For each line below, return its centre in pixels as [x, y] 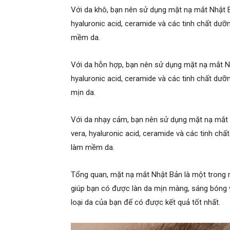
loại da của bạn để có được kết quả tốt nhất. [146, 202]
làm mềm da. [93, 147]
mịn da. [83, 92]
